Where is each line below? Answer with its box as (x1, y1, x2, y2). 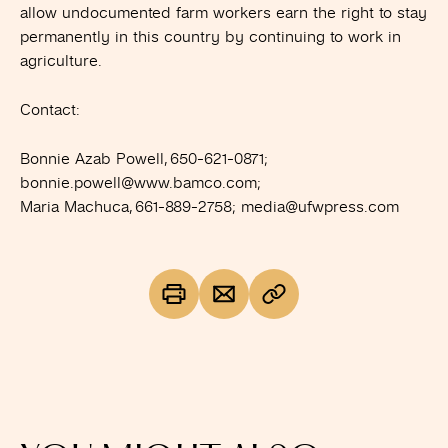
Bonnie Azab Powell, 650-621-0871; (20, 151, 268, 167)
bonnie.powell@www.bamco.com (20, 175, 257, 191)
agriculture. (20, 53, 102, 69)
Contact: (20, 102, 80, 118)
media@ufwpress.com (241, 199, 399, 215)
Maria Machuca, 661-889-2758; (20, 199, 241, 215)
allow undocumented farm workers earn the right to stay (20, 5, 427, 21)
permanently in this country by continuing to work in (20, 29, 401, 45)
